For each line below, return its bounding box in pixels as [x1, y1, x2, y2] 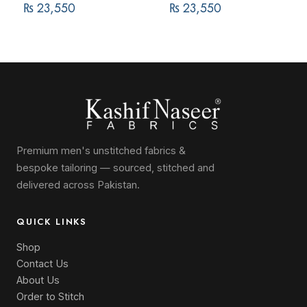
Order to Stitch [16, 291, 84, 302]
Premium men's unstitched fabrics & [16, 145, 186, 156]
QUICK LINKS [16, 215, 88, 228]
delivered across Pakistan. [16, 179, 140, 191]
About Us [16, 274, 60, 286]
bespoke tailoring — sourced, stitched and [16, 162, 214, 173]
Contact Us [16, 258, 69, 269]
